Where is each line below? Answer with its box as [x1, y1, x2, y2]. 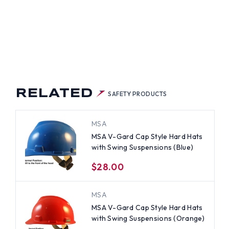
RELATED [15, 88, 93, 100]
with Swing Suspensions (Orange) [91, 213, 205, 223]
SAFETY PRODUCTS [108, 89, 167, 98]
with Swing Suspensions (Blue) [91, 142, 194, 152]
